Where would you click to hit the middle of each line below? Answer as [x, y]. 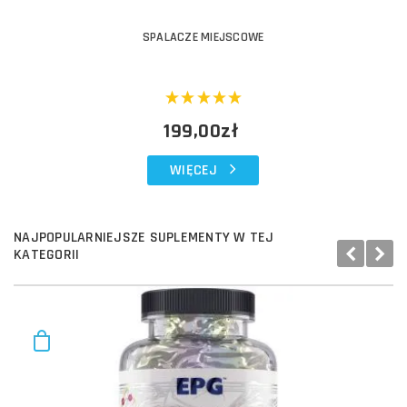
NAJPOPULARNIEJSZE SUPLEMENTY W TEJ [144, 237]
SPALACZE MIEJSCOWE [203, 37]
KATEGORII [47, 254]
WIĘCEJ [194, 170]
